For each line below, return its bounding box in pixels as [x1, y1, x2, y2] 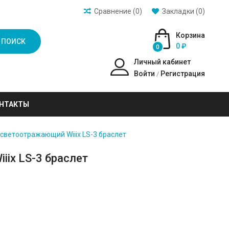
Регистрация [160, 70, 205, 78]
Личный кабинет [133, 58, 191, 66]
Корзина [175, 31, 205, 39]
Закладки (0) [162, 7, 205, 15]
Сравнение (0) [94, 7, 142, 15]
